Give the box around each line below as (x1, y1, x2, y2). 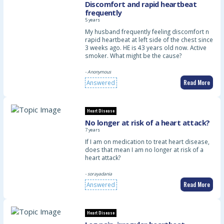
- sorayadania (84, 170, 112, 177)
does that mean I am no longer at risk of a (84, 145, 203, 153)
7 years (84, 126, 100, 133)
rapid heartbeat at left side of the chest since (84, 35, 213, 43)
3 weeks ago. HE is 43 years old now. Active (84, 43, 206, 51)
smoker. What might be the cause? (84, 51, 181, 59)
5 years (84, 16, 100, 23)
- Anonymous (84, 68, 111, 75)
